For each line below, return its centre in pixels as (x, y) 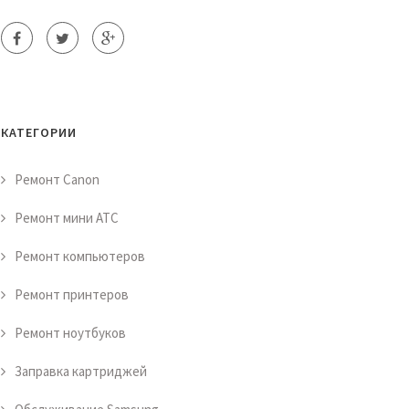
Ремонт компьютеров (80, 256)
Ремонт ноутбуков (70, 333)
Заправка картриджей (81, 371)
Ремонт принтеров (72, 294)
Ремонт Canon (57, 179)
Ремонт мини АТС (67, 218)
